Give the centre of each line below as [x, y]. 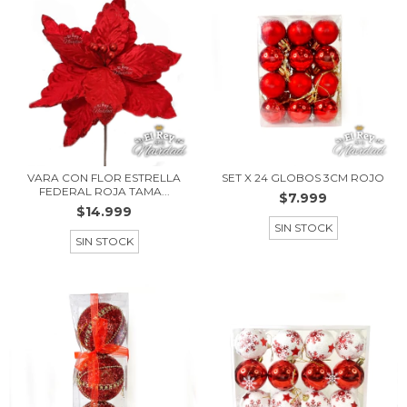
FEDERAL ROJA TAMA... [104, 191]
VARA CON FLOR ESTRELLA [104, 178]
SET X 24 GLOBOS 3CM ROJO [303, 178]
